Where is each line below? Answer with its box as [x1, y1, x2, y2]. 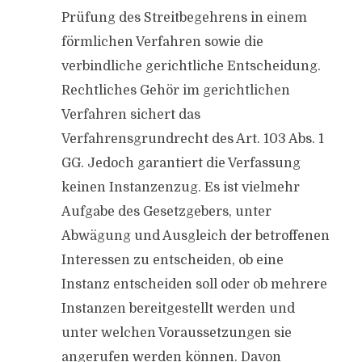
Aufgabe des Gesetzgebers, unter [61, 204, 271, 219]
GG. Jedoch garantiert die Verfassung [61, 156, 301, 170]
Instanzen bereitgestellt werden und [61, 301, 295, 316]
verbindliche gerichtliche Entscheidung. [61, 59, 321, 74]
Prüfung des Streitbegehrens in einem [61, 11, 307, 25]
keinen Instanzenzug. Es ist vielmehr [61, 180, 300, 195]
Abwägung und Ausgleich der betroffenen [61, 229, 330, 243]
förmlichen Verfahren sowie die [61, 35, 263, 49]
